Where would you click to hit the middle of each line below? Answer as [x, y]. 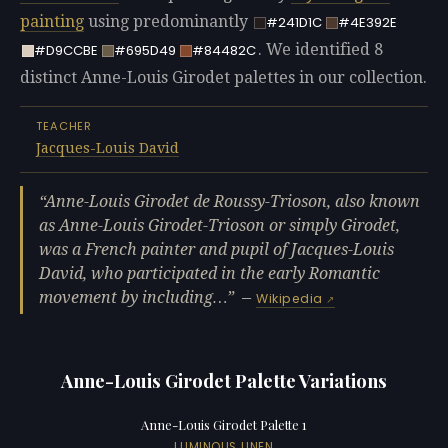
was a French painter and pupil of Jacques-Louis [216, 250]
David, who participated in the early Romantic [209, 274]
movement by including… [133, 298]
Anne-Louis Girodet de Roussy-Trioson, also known [232, 202]
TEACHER [64, 126]
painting [52, 22]
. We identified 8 [320, 50]
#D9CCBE [65, 51]
